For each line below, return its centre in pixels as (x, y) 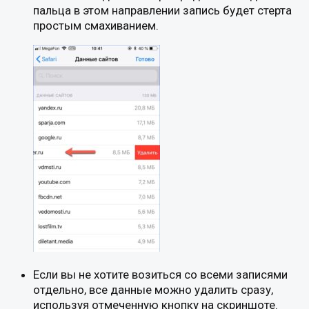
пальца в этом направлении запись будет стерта (162, 11)
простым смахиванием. (96, 26)
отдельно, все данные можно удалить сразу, (153, 290)
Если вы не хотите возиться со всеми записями (160, 275)
